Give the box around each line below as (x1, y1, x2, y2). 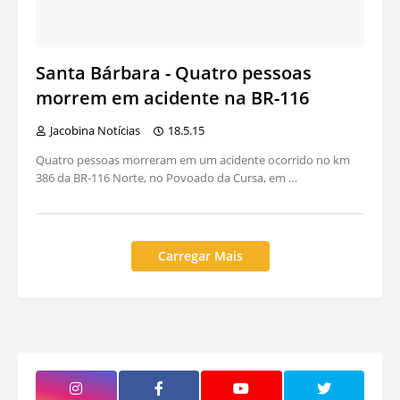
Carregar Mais (157, 247, 243, 265)
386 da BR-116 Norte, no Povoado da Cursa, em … (36, 170, 297, 187)
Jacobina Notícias (50, 122, 140, 139)
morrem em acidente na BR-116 (36, 86, 309, 111)
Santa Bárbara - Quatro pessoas (36, 61, 312, 86)
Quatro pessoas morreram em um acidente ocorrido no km (36, 152, 350, 169)
